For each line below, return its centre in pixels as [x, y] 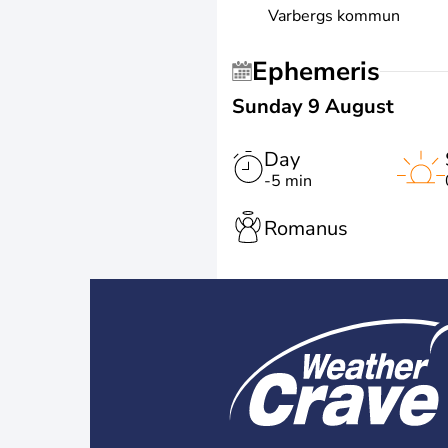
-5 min [288, 180]
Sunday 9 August [313, 106]
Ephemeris [324, 71]
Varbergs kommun [334, 15]
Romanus [306, 229]
